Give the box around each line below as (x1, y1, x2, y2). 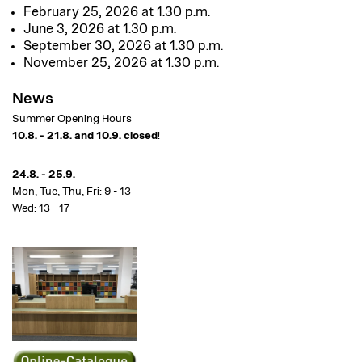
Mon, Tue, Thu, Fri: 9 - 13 (12, 186, 131, 197)
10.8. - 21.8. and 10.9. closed (12, 130, 158, 141)
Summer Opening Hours (12, 113, 132, 124)
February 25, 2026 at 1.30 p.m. (23, 6, 210, 19)
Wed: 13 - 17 (12, 203, 69, 214)
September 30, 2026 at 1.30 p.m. (23, 40, 223, 53)
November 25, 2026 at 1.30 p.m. (23, 57, 219, 69)
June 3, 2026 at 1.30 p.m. (23, 23, 176, 36)
